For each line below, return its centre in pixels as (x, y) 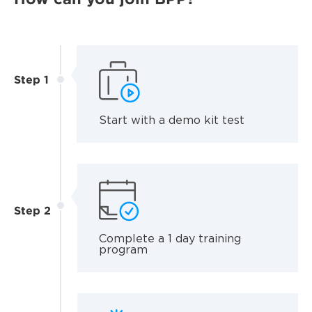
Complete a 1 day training (170, 239)
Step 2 (32, 210)
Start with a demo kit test (171, 120)
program (123, 250)
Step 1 (31, 79)
